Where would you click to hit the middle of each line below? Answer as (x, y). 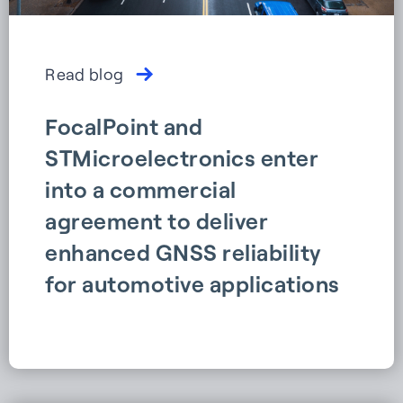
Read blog (85, 74)
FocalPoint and (124, 126)
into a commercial (141, 189)
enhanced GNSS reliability (184, 252)
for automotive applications (193, 284)
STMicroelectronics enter (182, 158)
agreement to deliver (157, 221)
